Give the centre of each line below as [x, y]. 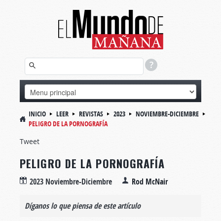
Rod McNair [150, 182]
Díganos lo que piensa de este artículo [83, 206]
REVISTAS [91, 114]
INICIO [37, 114]
